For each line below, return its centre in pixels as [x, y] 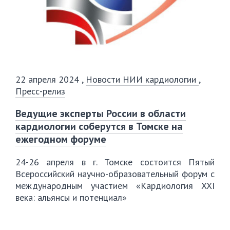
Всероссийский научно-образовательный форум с [115, 174]
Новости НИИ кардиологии [142, 79]
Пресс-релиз [40, 91]
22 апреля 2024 [49, 79]
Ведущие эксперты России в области [101, 113]
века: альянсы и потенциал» [71, 197]
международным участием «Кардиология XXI [115, 186]
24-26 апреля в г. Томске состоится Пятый [115, 162]
